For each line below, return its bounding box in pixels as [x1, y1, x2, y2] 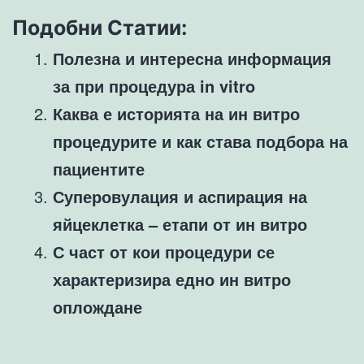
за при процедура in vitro [53, 74, 255, 98]
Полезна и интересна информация [53, 46, 331, 71]
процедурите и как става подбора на [53, 129, 348, 154]
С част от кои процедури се [53, 240, 275, 264]
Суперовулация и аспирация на [53, 184, 307, 209]
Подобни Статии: [12, 15, 187, 41]
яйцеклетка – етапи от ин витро [53, 212, 307, 236]
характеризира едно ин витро [53, 267, 291, 292]
